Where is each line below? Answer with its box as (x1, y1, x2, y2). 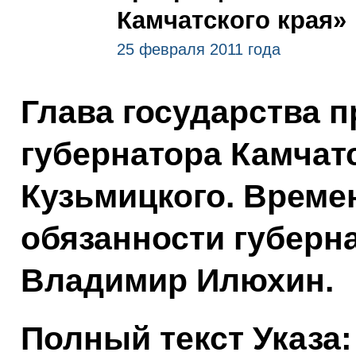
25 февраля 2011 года (116, 41, 281, 58)
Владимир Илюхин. (20, 262, 334, 299)
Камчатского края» (116, 6, 346, 33)
